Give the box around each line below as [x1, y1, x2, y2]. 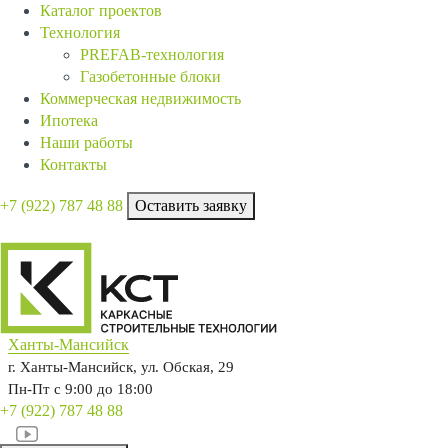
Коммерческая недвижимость [40, 90, 241, 107]
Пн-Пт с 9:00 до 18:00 [8, 381, 153, 397]
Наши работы [40, 134, 133, 151]
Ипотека [40, 112, 98, 129]
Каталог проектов [40, 2, 162, 19]
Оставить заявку [135, 197, 247, 214]
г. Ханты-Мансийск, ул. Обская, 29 [8, 359, 234, 375]
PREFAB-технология [80, 46, 224, 63]
